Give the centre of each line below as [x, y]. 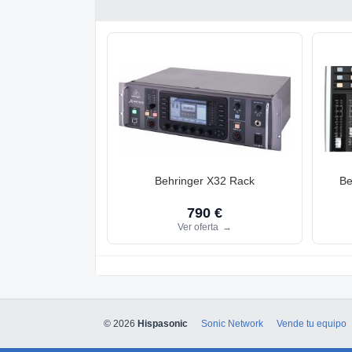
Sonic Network [232, 324]
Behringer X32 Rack [205, 180]
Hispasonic [163, 324]
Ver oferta [200, 227]
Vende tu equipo [312, 324]
